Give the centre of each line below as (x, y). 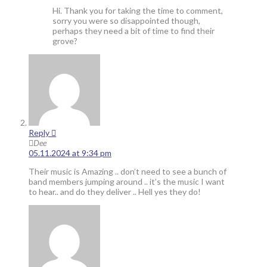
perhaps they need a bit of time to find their (133, 30)
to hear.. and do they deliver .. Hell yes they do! (115, 191)
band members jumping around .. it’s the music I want (127, 181)
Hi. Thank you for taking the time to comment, (138, 10)
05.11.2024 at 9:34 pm (70, 153)
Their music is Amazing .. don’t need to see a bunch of (128, 171)
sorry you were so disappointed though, (126, 20)
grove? (65, 41)
